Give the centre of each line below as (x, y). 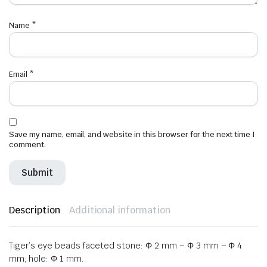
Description (35, 210)
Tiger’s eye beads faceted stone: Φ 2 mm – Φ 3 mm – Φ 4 (126, 246)
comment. (27, 145)
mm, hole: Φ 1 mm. (46, 259)
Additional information (120, 210)
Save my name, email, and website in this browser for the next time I (132, 135)
